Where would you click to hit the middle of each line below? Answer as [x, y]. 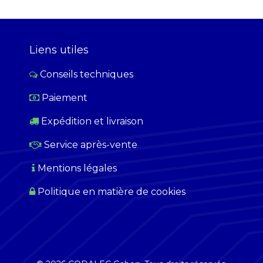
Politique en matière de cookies [112, 192]
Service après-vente [91, 145]
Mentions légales [77, 168]
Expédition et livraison [92, 122]
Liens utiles [59, 50]
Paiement [65, 98]
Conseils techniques [87, 75]
